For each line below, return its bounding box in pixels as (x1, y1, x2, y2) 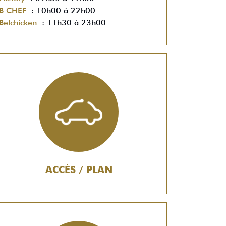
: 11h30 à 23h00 (37, 18, 106, 27)
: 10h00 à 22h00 (26, 6, 95, 15)
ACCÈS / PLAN (45, 164, 112, 176)
